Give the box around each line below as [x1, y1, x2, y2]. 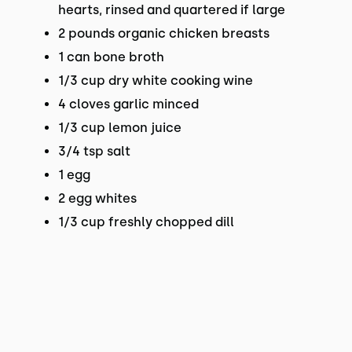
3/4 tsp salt [57, 144, 130, 159]
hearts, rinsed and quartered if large [57, 2, 285, 17]
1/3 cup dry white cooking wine [57, 73, 253, 88]
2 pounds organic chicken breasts [57, 26, 269, 41]
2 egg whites [57, 191, 137, 206]
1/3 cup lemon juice [57, 120, 181, 135]
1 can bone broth [57, 49, 164, 64]
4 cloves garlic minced [57, 97, 199, 112]
